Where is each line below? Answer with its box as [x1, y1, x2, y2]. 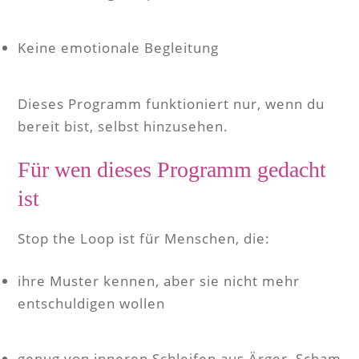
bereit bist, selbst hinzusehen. [18, 117, 228, 135]
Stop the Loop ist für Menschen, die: [18, 229, 270, 248]
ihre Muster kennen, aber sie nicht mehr [18, 272, 300, 290]
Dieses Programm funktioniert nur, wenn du [18, 95, 325, 113]
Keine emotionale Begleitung [18, 38, 219, 57]
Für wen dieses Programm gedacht [18, 157, 326, 182]
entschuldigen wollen [18, 294, 165, 313]
